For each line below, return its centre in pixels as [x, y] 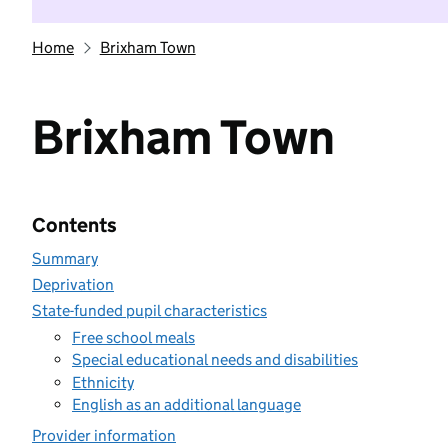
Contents [74, 225]
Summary [65, 258]
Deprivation [73, 284]
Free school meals [133, 337]
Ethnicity [103, 382]
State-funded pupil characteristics [149, 310]
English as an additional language [186, 404]
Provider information [104, 435]
